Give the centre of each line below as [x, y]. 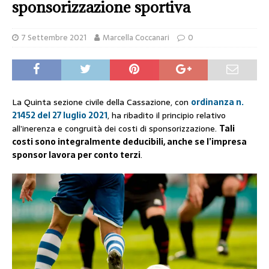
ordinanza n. [217, 102]
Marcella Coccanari [136, 38]
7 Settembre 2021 [54, 38]
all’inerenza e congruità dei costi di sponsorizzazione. [116, 128]
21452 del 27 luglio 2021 [60, 115]
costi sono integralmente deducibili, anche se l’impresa [129, 142]
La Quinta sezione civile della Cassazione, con [101, 102]
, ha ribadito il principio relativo [167, 115]
